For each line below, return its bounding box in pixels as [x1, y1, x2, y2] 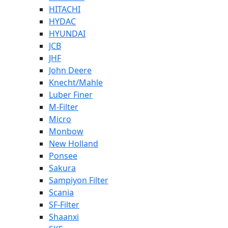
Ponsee [49, 150, 77, 162]
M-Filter [49, 101, 78, 113]
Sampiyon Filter [49, 175, 108, 186]
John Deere [49, 65, 92, 76]
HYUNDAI [49, 28, 85, 40]
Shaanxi [49, 211, 79, 223]
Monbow [49, 126, 83, 137]
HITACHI [49, 4, 80, 15]
